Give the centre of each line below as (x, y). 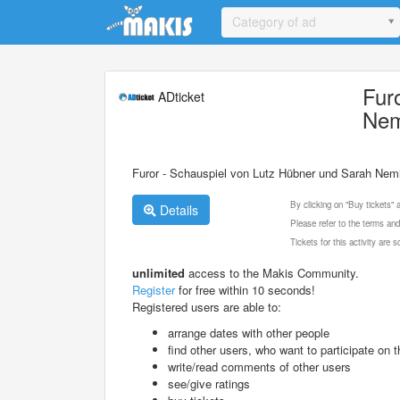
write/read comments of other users (259, 366)
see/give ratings (209, 383)
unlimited (158, 272)
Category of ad (274, 21)
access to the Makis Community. (272, 272)
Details (177, 209)
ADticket (179, 96)
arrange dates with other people (249, 332)
